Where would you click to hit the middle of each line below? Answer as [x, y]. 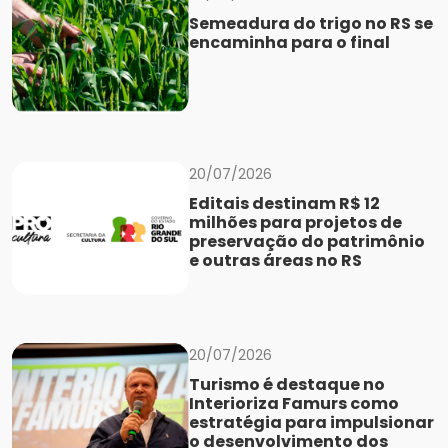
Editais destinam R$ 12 [284, 204]
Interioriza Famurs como [293, 403]
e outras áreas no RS [275, 261]
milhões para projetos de [295, 223]
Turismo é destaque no [286, 384]
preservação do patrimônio [306, 242]
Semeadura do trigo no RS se [310, 23]
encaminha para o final [289, 42]
